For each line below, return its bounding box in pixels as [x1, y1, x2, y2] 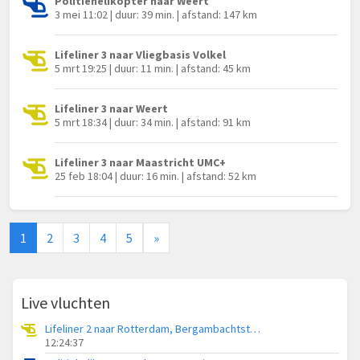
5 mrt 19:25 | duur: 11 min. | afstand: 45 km [55, 61, 251, 76]
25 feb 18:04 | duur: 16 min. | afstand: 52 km [55, 169, 256, 184]
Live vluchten [21, 292, 110, 313]
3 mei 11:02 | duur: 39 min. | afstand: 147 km [55, 7, 257, 22]
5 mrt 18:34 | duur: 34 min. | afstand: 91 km [55, 115, 251, 130]
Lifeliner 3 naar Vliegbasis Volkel [55, 47, 226, 63]
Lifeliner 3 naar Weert [55, 101, 168, 117]
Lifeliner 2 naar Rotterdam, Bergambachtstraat [250, 321, 260, 337]
